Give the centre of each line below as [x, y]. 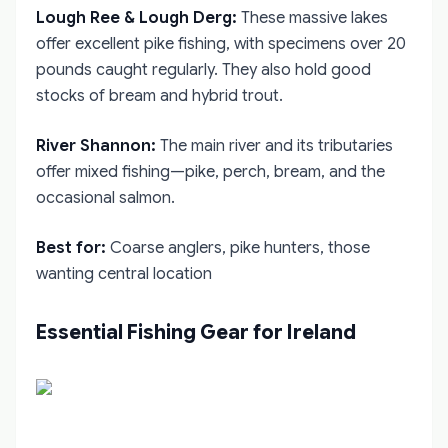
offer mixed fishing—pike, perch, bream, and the [210, 172]
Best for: [71, 248]
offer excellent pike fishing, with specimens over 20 [221, 44]
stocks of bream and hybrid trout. [159, 96]
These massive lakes [312, 18]
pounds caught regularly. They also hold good [203, 70]
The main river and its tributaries [274, 146]
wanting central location [124, 274]
